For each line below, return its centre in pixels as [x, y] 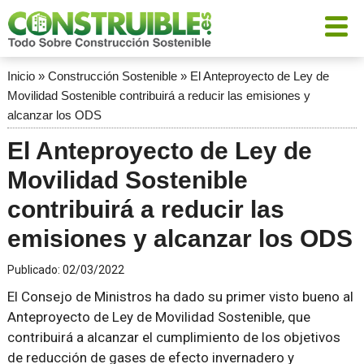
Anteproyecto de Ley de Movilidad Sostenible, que [158, 317]
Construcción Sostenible [112, 76]
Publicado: [35, 270]
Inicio [21, 76]
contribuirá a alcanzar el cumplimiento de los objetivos [173, 337]
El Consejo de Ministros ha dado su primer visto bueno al [180, 297]
